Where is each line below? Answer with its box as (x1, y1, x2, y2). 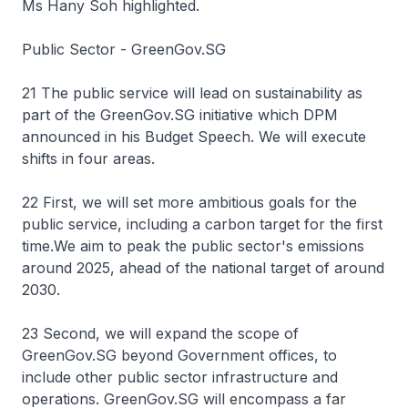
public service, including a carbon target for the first (22, 215, 382, 233)
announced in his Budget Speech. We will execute (22, 127, 366, 146)
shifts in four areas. (22, 149, 155, 168)
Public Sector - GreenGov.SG (22, 40, 226, 58)
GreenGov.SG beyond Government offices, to (22, 346, 337, 364)
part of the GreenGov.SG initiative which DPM (22, 106, 338, 124)
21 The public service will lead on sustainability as (22, 84, 362, 102)
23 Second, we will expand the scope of (22, 324, 299, 342)
